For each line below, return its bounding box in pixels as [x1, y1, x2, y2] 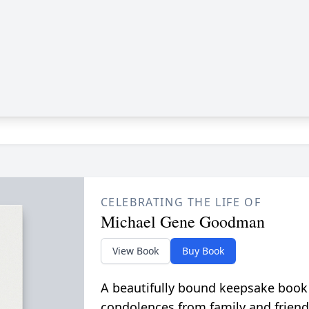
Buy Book [181, 244, 224, 257]
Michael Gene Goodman [100, 210, 265, 232]
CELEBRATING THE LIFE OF [100, 195, 261, 210]
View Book [112, 244, 159, 257]
